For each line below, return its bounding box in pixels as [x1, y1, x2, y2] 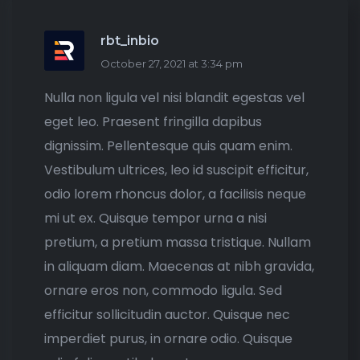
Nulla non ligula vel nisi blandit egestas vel [44, 88, 305, 107]
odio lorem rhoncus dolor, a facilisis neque [44, 184, 306, 203]
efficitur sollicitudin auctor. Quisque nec [44, 305, 290, 324]
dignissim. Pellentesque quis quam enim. [44, 136, 292, 155]
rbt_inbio [100, 32, 159, 48]
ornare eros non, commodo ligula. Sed [44, 280, 282, 300]
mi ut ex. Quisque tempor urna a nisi [44, 208, 267, 227]
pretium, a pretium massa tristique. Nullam [44, 232, 311, 252]
